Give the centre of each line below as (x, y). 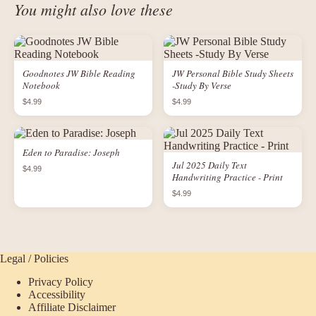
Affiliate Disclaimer (72, 307)
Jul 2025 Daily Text (209, 165)
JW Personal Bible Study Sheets (233, 73)
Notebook (41, 85)
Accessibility (57, 294)
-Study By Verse (202, 85)
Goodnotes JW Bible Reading (79, 73)
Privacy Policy (61, 281)
